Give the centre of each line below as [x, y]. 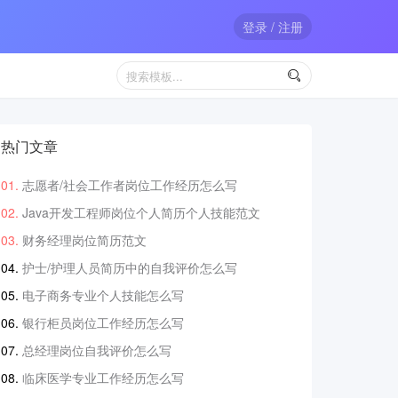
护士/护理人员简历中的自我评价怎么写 [130, 267]
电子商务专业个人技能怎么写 [103, 295]
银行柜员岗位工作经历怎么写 [103, 322]
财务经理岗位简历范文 [84, 240]
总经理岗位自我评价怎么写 [97, 350]
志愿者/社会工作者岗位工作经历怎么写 [130, 185]
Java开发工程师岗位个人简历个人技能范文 [141, 212]
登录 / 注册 [273, 27]
